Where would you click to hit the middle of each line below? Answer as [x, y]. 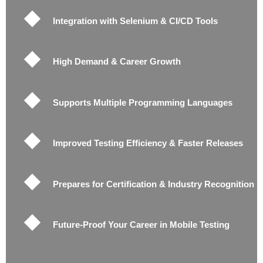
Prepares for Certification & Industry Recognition [154, 184]
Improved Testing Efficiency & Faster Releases [148, 143]
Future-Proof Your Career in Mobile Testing [141, 225]
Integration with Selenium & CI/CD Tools [135, 21]
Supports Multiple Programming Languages [143, 102]
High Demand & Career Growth [117, 62]
